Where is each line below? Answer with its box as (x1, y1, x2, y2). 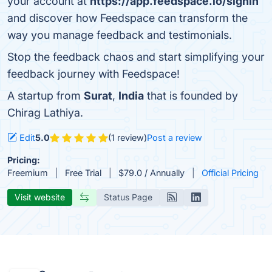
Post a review (147, 132, 202, 143)
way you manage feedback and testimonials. (7, 29, 232, 41)
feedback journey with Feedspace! (7, 67, 180, 80)
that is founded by (144, 89, 238, 102)
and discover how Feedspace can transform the (7, 12, 248, 24)
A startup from (7, 89, 84, 102)
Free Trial (65, 168, 101, 178)
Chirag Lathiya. (7, 106, 83, 119)
